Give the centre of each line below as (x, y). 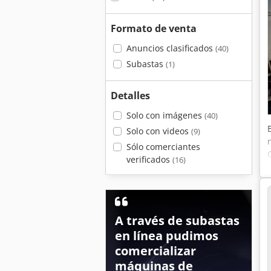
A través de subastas (177, 220)
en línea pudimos (167, 236)
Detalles (130, 96)
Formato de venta (154, 28)
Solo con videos (158, 131)
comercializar (155, 251)
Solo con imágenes (165, 115)
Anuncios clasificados (171, 48)
